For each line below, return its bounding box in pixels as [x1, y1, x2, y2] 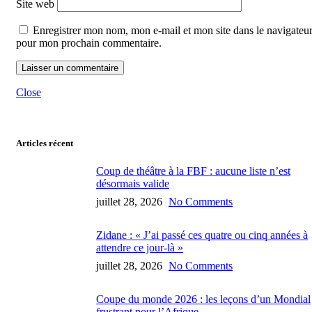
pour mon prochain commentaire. [16, 37, 162, 49]
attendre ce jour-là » [96, 241, 183, 253]
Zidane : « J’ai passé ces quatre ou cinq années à [96, 228, 308, 241]
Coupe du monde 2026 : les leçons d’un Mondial [96, 292, 311, 305]
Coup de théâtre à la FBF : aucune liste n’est [96, 164, 290, 177]
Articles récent [16, 138, 73, 149]
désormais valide [96, 177, 169, 189]
